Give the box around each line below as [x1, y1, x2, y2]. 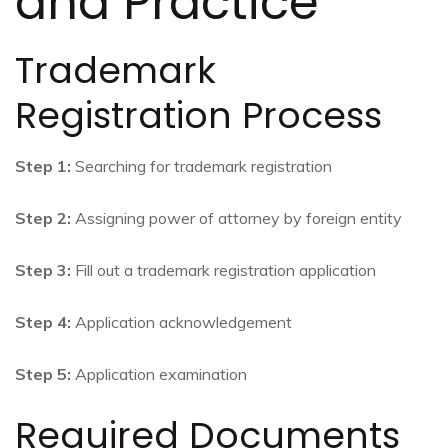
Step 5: [15, 364, 71, 385]
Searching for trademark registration [71, 156, 332, 177]
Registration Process [15, 90, 382, 142]
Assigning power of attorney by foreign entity [71, 208, 402, 229]
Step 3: [15, 260, 71, 281]
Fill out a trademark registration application [71, 260, 376, 281]
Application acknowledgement [71, 312, 292, 333]
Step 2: [15, 208, 71, 229]
